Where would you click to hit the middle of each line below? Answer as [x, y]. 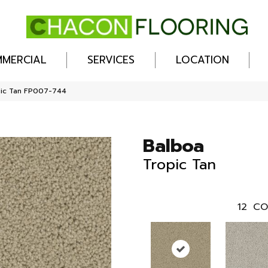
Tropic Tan [179, 165]
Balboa [173, 146]
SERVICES [111, 60]
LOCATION [202, 60]
